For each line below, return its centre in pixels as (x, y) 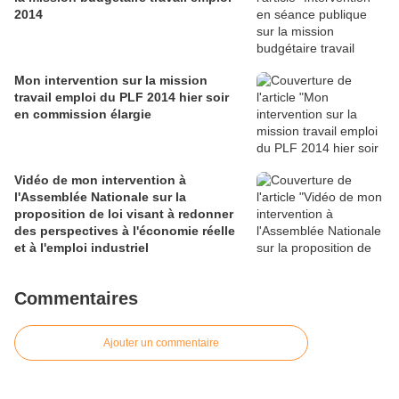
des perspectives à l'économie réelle (125, 231)
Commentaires (76, 299)
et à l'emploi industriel (81, 248)
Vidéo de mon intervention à (100, 180)
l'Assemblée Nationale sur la (100, 197)
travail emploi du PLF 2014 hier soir (122, 98)
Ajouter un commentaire (161, 343)
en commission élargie (83, 114)
